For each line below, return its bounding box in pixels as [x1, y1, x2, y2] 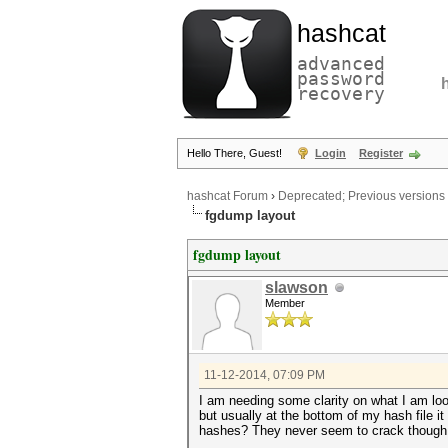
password [297, 68, 385, 89]
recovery [297, 83, 385, 104]
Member [265, 297, 305, 309]
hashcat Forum [187, 189, 268, 204]
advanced [297, 53, 385, 74]
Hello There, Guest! [187, 147, 285, 159]
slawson [265, 279, 328, 296]
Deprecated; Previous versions [278, 189, 445, 204]
